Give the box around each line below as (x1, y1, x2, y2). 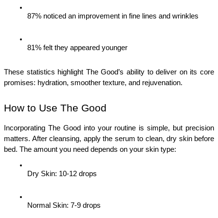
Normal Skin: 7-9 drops (27, 201, 101, 210)
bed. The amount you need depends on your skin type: (4, 145, 176, 153)
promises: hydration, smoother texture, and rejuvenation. (4, 79, 182, 87)
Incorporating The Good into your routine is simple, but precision (4, 124, 214, 132)
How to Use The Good (4, 102, 107, 114)
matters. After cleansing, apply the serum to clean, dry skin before (4, 134, 214, 143)
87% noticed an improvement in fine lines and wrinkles (27, 12, 199, 20)
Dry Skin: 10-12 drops (27, 170, 97, 178)
